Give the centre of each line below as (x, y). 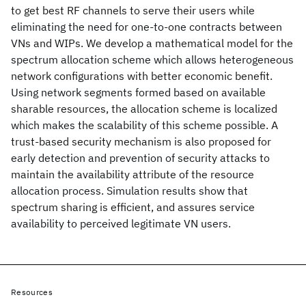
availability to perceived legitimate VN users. (121, 223)
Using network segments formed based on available (138, 92)
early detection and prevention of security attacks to (140, 158)
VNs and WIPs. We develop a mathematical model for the (152, 43)
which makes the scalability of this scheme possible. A (144, 125)
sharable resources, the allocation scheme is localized (144, 109)
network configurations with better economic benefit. (142, 76)
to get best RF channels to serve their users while (133, 10)
